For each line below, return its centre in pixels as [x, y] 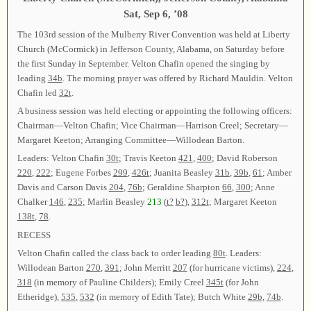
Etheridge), [39, 297]
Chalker [33, 202]
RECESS [34, 235]
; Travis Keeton [148, 158]
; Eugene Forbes [82, 173]
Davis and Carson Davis [63, 187]
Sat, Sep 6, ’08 [155, 14]
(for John [241, 283]
